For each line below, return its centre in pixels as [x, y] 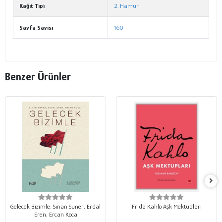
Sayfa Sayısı [36, 28]
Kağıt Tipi [32, 6]
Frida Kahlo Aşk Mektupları [166, 207]
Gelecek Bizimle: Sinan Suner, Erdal [55, 207]
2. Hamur [126, 6]
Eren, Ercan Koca [55, 215]
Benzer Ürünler [38, 76]
